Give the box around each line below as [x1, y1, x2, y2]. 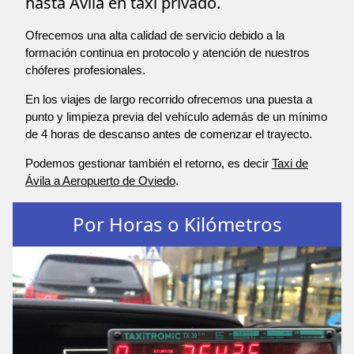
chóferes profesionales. [25, 63, 145, 77]
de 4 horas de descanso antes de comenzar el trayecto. [25, 127, 312, 141]
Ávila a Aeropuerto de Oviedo [25, 174, 175, 188]
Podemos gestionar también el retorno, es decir [25, 156, 272, 171]
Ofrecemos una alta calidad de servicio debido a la [25, 28, 284, 43]
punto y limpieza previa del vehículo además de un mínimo [25, 110, 327, 124]
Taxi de [272, 156, 308, 171]
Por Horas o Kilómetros [72, 210, 282, 237]
